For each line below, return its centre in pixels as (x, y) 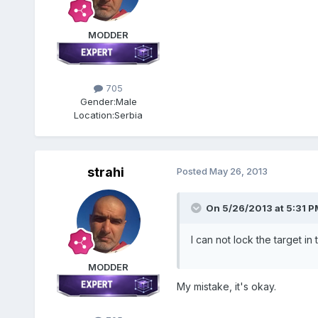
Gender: (98, 102)
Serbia (129, 115)
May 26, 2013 (238, 171)
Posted (193, 171)
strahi (105, 172)
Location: (94, 115)
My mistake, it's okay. (226, 287)
